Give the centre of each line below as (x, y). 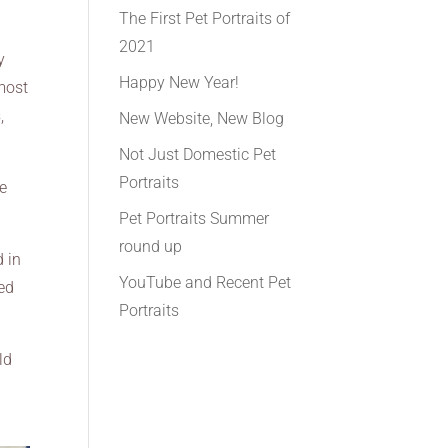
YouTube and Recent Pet (205, 282)
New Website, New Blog (202, 118)
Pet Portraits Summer (194, 218)
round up (151, 246)
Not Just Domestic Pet (198, 154)
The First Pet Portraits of (205, 18)
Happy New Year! (179, 82)
